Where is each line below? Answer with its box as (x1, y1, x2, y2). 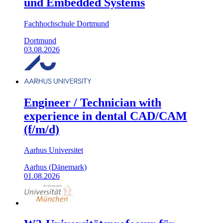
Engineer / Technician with (24, 96, 161, 109)
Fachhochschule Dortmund (24, 19, 109, 28)
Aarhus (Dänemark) (24, 163, 87, 172)
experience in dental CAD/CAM (24, 109, 187, 122)
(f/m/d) (24, 122, 59, 136)
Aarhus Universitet (24, 146, 83, 155)
